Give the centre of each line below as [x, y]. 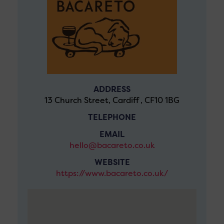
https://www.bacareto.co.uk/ [112, 173]
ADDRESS [112, 89]
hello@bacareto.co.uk [112, 145]
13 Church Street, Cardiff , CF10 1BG [112, 100]
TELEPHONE [112, 117]
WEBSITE [112, 162]
